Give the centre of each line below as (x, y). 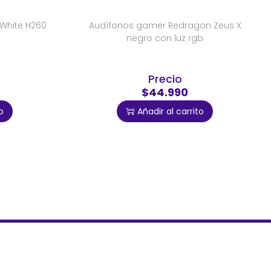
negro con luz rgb (165, 38)
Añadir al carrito (171, 112)
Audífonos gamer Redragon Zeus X (165, 26)
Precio (165, 79)
